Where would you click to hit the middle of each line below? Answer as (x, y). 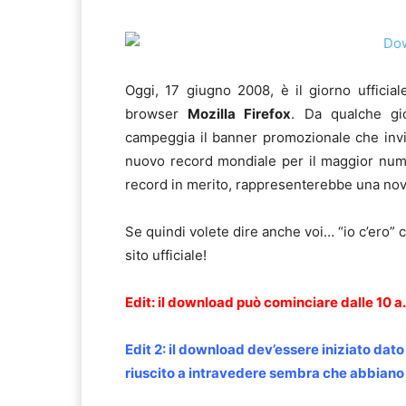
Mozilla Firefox (240, 114)
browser (157, 114)
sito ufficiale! (166, 256)
